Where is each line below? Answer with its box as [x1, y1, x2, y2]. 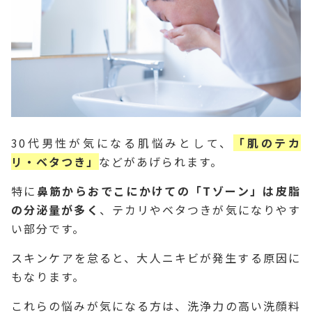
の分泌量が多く [11, 201, 100, 218]
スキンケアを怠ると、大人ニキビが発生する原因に [11, 249, 301, 266]
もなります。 [11, 267, 85, 285]
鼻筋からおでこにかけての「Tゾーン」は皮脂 [36, 182, 302, 199]
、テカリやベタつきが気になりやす [99, 201, 302, 218]
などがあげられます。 [99, 153, 223, 170]
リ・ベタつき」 [11, 153, 99, 170]
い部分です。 [11, 219, 85, 237]
